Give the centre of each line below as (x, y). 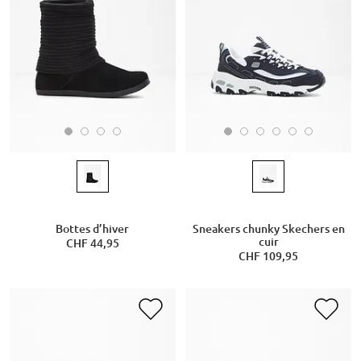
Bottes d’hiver (93, 228)
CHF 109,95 (268, 256)
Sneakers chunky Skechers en (268, 228)
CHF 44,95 (92, 243)
